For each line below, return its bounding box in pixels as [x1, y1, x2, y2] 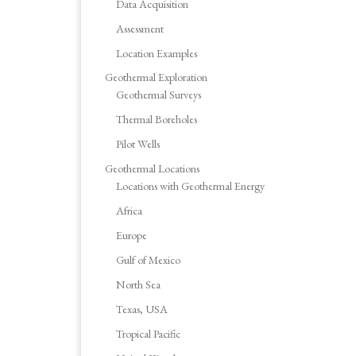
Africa [116, 203, 143, 219]
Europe [116, 228, 148, 243]
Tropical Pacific [116, 326, 181, 341]
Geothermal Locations [105, 161, 199, 176]
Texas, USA [116, 301, 168, 316]
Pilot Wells [116, 137, 161, 152]
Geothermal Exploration [105, 70, 207, 85]
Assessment [116, 21, 164, 36]
